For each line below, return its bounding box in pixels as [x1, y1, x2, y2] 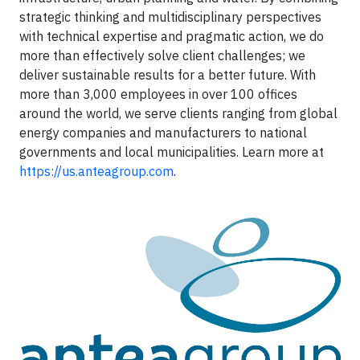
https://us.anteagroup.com [19, 163, 174, 179]
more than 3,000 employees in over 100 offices [19, 86, 297, 102]
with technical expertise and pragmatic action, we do [19, 28, 324, 44]
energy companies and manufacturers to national [19, 125, 307, 141]
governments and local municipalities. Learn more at [19, 144, 324, 160]
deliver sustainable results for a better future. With [19, 67, 316, 83]
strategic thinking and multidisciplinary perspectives [19, 9, 321, 25]
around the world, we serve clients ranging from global [19, 105, 337, 121]
